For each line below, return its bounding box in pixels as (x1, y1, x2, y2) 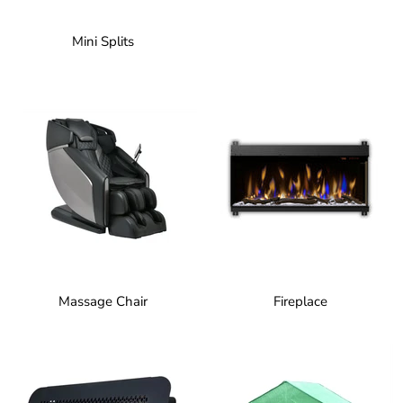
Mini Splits (72, 32, 134, 51)
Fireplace (273, 292, 327, 311)
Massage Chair (58, 292, 148, 311)
